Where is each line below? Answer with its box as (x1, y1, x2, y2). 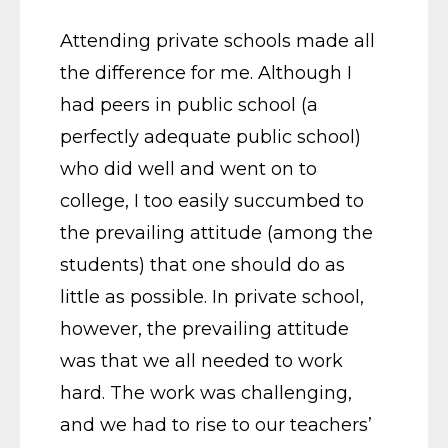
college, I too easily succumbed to (60, 189, 364, 212)
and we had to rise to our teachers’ (60, 413, 372, 436)
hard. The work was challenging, (60, 381, 352, 404)
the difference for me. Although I (60, 61, 352, 84)
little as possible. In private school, (60, 285, 364, 308)
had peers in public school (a (60, 93, 318, 116)
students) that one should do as (60, 253, 345, 276)
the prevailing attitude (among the (60, 221, 373, 244)
